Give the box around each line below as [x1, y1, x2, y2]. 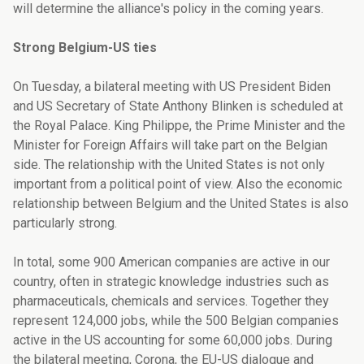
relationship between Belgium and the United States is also [13, 196, 349, 212]
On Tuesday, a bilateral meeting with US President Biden [13, 79, 331, 95]
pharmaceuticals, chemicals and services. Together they [13, 293, 329, 310]
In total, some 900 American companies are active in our [13, 254, 330, 271]
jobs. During [266, 332, 332, 349]
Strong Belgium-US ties [13, 40, 157, 56]
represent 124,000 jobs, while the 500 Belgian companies [13, 313, 339, 329]
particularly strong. [13, 215, 117, 232]
